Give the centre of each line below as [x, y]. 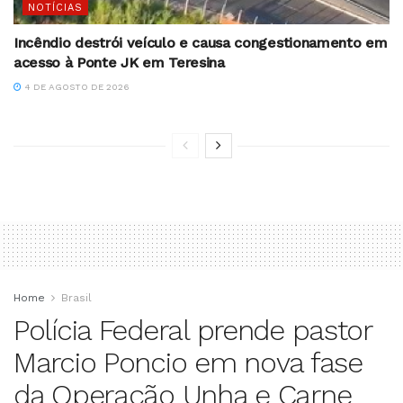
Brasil [76, 298]
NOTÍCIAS [55, 8]
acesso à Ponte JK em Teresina [119, 63]
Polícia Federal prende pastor [193, 331]
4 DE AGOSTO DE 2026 [76, 87]
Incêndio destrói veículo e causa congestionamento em [201, 43]
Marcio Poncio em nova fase [188, 363]
